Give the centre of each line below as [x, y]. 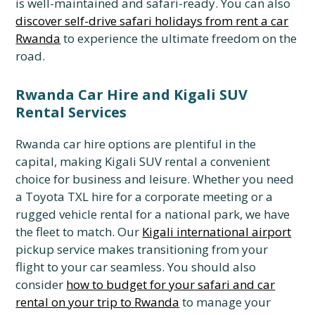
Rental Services [71, 112]
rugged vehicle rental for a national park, [129, 214]
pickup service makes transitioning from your [142, 249]
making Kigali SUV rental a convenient [164, 161]
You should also [211, 267]
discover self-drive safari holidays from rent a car [152, 21]
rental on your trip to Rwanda [98, 302]
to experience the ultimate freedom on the [179, 38]
